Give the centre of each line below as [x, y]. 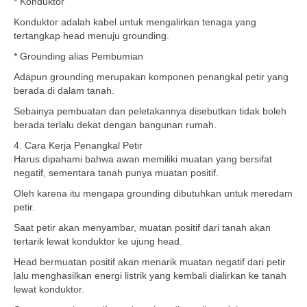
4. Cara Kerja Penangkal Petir [78, 145]
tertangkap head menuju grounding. [91, 36]
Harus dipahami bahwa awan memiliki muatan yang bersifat [143, 159]
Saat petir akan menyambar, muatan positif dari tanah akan [142, 228]
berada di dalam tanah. [64, 90]
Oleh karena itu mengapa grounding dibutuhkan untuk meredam [153, 193]
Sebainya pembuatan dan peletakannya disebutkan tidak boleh [150, 111]
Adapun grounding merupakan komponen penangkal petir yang [151, 77]
